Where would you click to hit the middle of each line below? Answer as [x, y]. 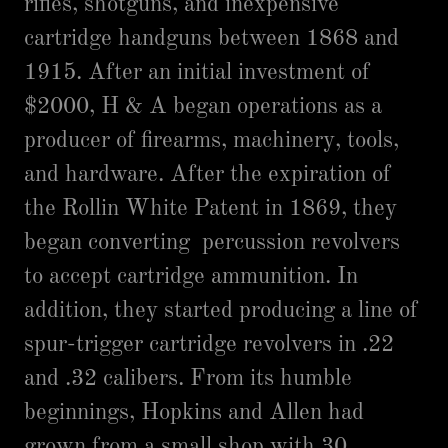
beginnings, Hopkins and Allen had [194, 412]
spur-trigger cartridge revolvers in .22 [209, 344]
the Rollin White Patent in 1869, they [210, 208]
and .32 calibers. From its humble [188, 378]
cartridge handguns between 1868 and [211, 38]
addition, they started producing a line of [221, 310]
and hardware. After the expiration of [207, 174]
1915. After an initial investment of [197, 72]
